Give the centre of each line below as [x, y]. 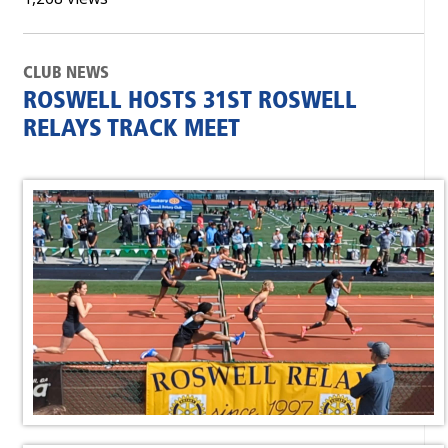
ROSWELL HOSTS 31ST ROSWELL [190, 102]
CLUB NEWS [66, 73]
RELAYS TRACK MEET [131, 130]
